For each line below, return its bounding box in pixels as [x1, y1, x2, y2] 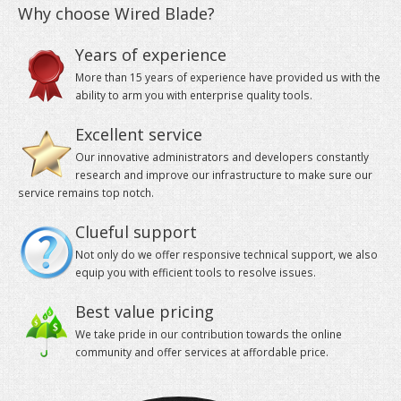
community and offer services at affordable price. [75, 345, 328, 359]
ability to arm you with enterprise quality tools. [75, 88, 312, 102]
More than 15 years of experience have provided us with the [75, 70, 380, 84]
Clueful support [75, 221, 197, 243]
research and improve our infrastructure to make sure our [75, 167, 372, 182]
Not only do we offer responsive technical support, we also [75, 247, 378, 261]
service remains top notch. [18, 185, 154, 200]
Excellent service [75, 124, 202, 145]
